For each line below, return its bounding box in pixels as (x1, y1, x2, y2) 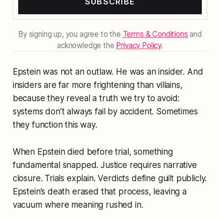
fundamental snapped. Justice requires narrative (12, 160, 197, 170)
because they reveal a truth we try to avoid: (12, 93, 180, 104)
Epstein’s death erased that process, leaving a (12, 187, 187, 197)
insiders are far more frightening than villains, (12, 80, 183, 90)
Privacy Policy (116, 41, 162, 51)
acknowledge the (57, 41, 116, 51)
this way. (62, 120, 97, 130)
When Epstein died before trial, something (12, 147, 173, 157)
